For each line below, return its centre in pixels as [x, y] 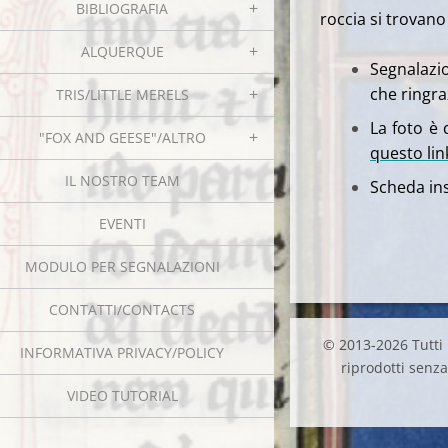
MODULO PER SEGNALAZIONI [122, 266]
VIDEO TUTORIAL [122, 395]
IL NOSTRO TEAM [122, 180]
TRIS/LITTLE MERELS [122, 94]
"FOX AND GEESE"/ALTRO [122, 137]
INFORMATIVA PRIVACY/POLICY [122, 352]
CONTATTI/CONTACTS [122, 309]
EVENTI [122, 223]
